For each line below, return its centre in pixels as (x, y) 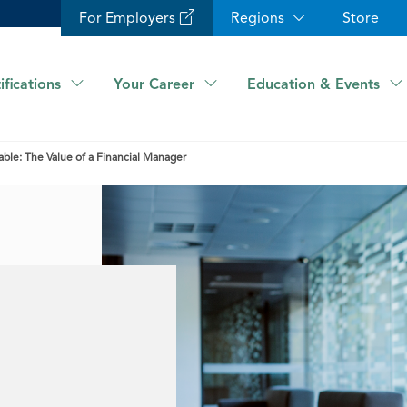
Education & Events (313, 84)
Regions (258, 18)
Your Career (154, 84)
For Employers (127, 18)
